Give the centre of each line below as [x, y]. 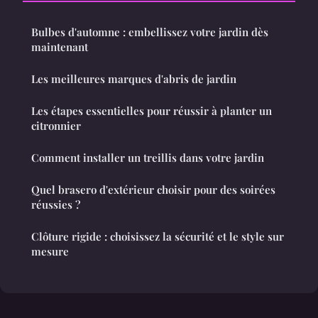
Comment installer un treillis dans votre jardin [148, 158]
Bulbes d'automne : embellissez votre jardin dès [150, 32]
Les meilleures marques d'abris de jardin [134, 79]
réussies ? [56, 205]
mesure [50, 252]
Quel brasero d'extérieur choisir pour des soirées [153, 190]
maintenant [60, 47]
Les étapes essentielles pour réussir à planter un [152, 111]
